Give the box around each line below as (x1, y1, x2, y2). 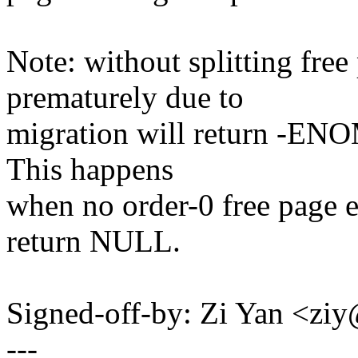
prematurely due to (6, 80, 244, 115)
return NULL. (6, 224, 181, 259)
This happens (6, 152, 173, 187)
